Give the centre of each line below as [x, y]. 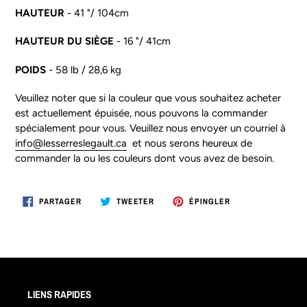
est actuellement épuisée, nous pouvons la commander [141, 113]
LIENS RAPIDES [59, 295]
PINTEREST [252, 216]
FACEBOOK [102, 216]
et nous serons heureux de [189, 144]
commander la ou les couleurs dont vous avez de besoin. [145, 159]
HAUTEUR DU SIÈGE [64, 41]
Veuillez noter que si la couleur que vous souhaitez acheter [148, 98]
